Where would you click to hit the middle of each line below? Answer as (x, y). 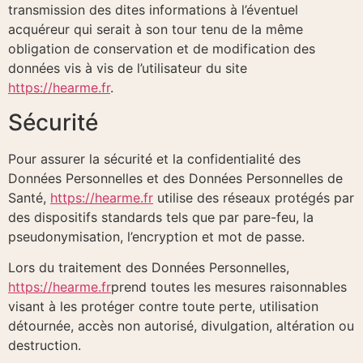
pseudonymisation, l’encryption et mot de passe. (156, 236)
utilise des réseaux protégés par (254, 197)
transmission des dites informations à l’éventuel (153, 10)
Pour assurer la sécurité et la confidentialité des (154, 158)
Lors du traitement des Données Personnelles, (149, 268)
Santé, (29, 197)
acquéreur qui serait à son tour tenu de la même (156, 30)
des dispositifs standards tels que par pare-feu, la (161, 217)
